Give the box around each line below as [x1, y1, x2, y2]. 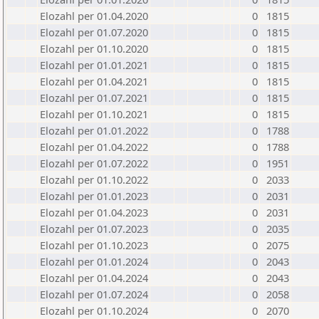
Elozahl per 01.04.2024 [40, 271, 148, 285]
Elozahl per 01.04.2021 [40, 74, 148, 88]
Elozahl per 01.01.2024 [40, 254, 148, 268]
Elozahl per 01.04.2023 [40, 205, 148, 219]
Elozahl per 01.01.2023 [40, 189, 148, 203]
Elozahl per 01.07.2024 [40, 287, 148, 301]
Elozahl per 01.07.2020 [40, 25, 148, 39]
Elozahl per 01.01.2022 [40, 123, 148, 137]
